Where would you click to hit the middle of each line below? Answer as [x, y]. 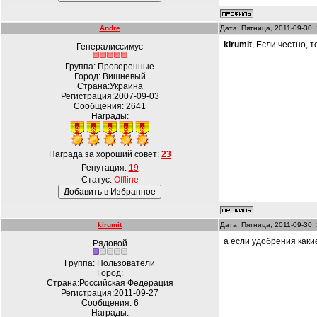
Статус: [97, 180]
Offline [126, 180]
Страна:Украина [110, 86]
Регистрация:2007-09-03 [110, 96]
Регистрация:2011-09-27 [110, 293]
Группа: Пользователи [110, 263]
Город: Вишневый [110, 76]
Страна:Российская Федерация [110, 283]
